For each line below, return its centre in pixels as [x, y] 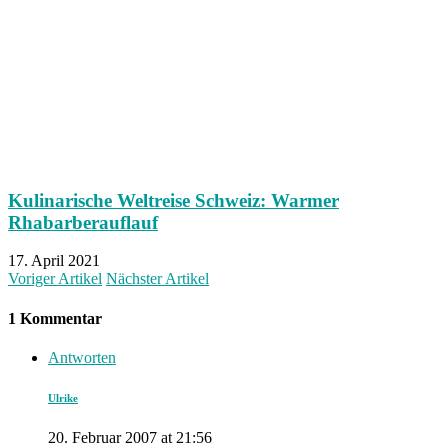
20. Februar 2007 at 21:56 [130, 437]
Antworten [82, 357]
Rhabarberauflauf [83, 222]
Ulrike [63, 397]
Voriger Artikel [55, 279]
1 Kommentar [55, 318]
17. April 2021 [54, 261]
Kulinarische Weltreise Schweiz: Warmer [173, 200]
